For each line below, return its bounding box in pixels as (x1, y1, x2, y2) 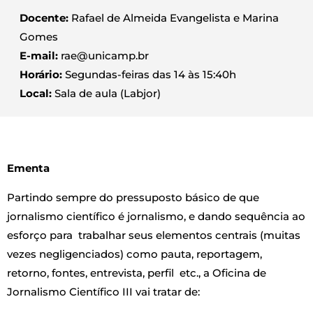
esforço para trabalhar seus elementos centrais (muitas (7, 228, 300, 242)
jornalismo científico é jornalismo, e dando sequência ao (7, 210, 305, 224)
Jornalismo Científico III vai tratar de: (7, 285, 200, 299)
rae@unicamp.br (58, 49, 149, 63)
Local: (20, 87, 52, 101)
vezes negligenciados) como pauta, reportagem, (7, 247, 262, 261)
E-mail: (20, 49, 58, 63)
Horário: (20, 68, 62, 82)
